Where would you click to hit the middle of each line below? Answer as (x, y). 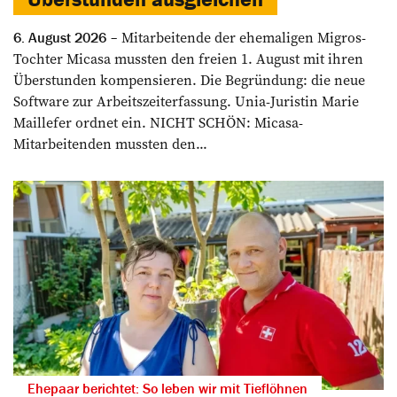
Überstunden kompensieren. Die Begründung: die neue (189, 80)
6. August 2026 (60, 38)
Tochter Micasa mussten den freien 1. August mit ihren (188, 59)
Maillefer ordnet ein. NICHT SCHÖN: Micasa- (158, 123)
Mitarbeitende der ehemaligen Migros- (242, 38)
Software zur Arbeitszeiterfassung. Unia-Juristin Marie (186, 101)
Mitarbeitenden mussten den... (110, 144)
